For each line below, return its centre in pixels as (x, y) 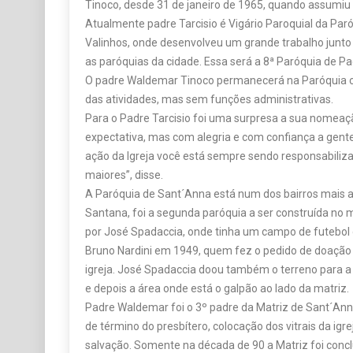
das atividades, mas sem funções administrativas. (209, 100)
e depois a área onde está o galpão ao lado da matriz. (217, 289)
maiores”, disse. (124, 175)
